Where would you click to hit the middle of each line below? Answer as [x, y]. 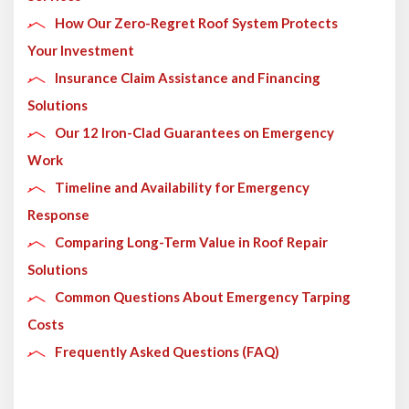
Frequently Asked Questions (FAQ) [167, 351]
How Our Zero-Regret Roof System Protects [196, 22]
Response [58, 214]
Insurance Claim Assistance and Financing [188, 77]
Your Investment [81, 50]
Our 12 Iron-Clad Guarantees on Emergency [194, 132]
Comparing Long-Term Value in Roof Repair [191, 241]
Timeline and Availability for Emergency [182, 187]
